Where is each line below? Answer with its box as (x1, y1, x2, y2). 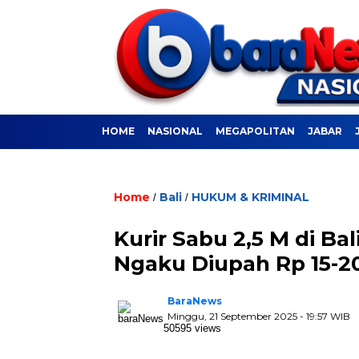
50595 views (163, 322, 221, 335)
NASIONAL (147, 125, 203, 138)
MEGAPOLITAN (216, 125, 295, 138)
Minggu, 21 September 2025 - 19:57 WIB (167, 310, 350, 323)
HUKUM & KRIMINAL (192, 190, 309, 205)
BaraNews (167, 295, 222, 308)
